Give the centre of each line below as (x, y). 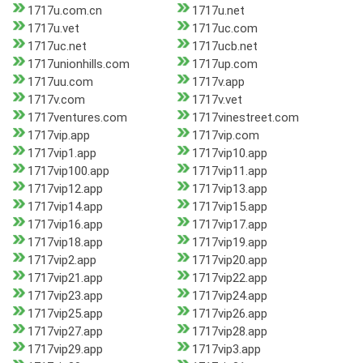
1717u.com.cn (65, 11)
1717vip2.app (62, 261)
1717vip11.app (229, 171)
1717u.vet (53, 29)
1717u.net (218, 11)
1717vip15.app (229, 207)
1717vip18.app (65, 243)
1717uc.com (224, 29)
